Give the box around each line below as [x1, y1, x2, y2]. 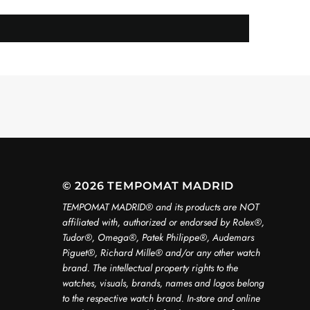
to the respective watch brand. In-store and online [62, 291, 260, 305]
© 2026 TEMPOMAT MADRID [62, 179, 235, 192]
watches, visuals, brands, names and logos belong [62, 276, 264, 290]
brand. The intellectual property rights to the [62, 261, 238, 275]
